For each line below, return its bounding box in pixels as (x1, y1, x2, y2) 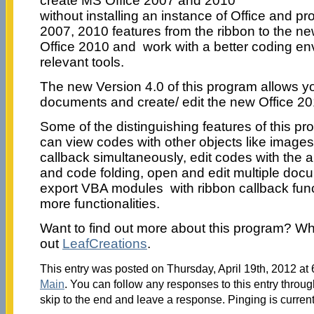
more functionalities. (39, 196, 160, 211)
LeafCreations (62, 235, 147, 251)
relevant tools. (39, 54, 124, 69)
